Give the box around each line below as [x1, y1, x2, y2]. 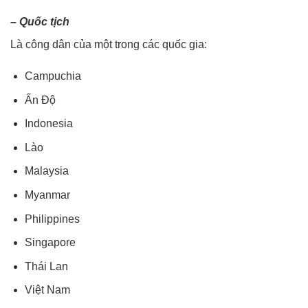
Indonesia [24, 118, 73, 130]
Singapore [24, 236, 76, 249]
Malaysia [24, 165, 69, 177]
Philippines [24, 212, 80, 225]
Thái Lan [24, 260, 68, 272]
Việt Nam [24, 284, 70, 296]
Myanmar [24, 188, 70, 201]
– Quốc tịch [10, 16, 69, 28]
